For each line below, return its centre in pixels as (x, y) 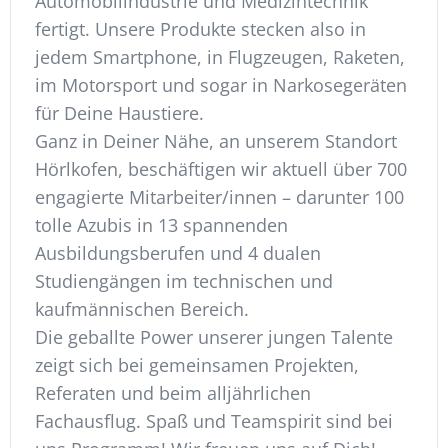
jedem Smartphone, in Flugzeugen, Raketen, (220, 57)
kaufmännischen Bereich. (144, 309)
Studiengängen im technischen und (184, 281)
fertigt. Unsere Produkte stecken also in (200, 29)
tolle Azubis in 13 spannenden (161, 225)
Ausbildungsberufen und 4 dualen (178, 253)
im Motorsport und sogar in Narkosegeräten (221, 85)
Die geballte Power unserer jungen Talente (214, 337)
